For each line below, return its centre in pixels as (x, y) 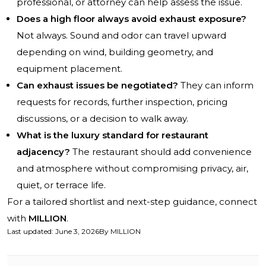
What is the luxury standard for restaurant (113, 135)
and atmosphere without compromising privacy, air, (132, 169)
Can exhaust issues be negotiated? (97, 85)
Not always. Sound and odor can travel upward (121, 36)
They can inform (216, 85)
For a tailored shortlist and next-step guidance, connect (132, 202)
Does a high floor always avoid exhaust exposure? (132, 19)
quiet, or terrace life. (61, 185)
